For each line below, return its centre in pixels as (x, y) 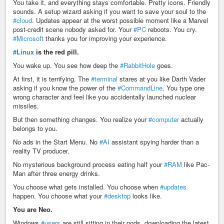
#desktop (117, 196)
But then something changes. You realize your (81, 119)
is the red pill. (56, 52)
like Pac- (196, 164)
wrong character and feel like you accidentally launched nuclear (104, 97)
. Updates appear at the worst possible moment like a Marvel (120, 20)
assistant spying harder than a (154, 142)
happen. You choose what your (58, 196)
